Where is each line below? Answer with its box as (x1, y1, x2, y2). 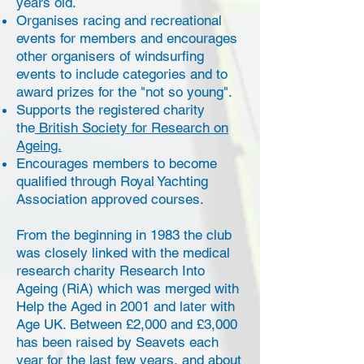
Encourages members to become (16, 155, 217, 171)
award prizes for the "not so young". (16, 84, 236, 100)
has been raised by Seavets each (16, 334, 219, 350)
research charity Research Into (16, 262, 205, 279)
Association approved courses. (16, 191, 204, 207)
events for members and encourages (16, 30, 237, 46)
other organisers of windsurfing (16, 48, 204, 64)
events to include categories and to (16, 66, 227, 82)
